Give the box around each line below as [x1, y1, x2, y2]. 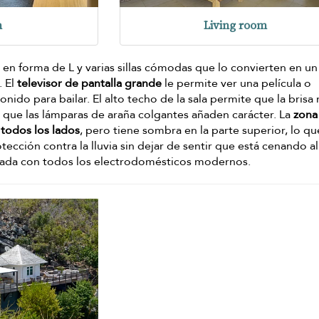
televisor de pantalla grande [17, 75, 162, 92]
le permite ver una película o [162, 75, 312, 92]
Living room [204, 18, 268, 33]
